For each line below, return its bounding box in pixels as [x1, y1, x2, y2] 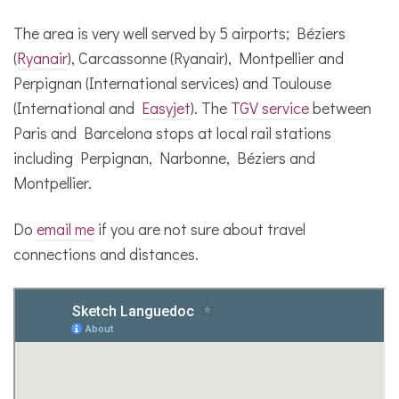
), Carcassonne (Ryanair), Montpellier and [68, 46, 344, 69]
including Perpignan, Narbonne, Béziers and [13, 146, 315, 168]
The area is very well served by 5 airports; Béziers [13, 21, 346, 44]
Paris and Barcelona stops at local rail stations [13, 121, 331, 143]
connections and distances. [13, 242, 199, 265]
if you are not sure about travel [94, 217, 305, 240]
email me [37, 217, 94, 240]
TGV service [231, 96, 309, 118]
